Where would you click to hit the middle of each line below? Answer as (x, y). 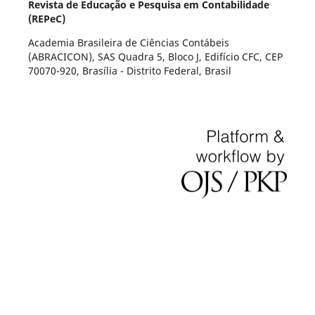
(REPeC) (46, 18)
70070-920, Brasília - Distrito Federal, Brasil (129, 70)
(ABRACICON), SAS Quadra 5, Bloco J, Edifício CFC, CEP (155, 56)
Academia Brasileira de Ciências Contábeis (128, 42)
